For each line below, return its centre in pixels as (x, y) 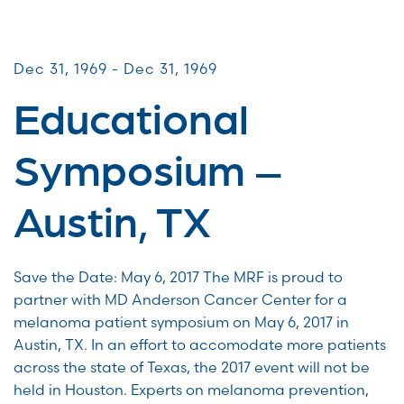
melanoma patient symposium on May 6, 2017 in (181, 322)
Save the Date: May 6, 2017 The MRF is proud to (178, 277)
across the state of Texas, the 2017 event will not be (192, 367)
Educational (131, 116)
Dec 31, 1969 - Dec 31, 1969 (115, 69)
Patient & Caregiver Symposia (131, 55)
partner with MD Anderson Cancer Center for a (180, 300)
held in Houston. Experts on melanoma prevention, (191, 390)
